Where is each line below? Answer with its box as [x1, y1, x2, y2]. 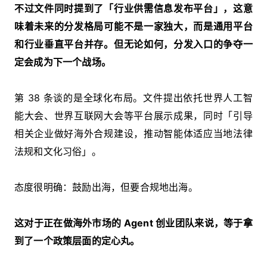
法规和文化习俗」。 [14, 145, 101, 157]
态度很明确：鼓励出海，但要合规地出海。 [14, 181, 198, 193]
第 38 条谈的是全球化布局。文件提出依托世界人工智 [14, 91, 253, 104]
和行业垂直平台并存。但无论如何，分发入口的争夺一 [14, 38, 253, 50]
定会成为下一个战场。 [14, 55, 111, 68]
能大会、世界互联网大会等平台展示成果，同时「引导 [14, 109, 253, 122]
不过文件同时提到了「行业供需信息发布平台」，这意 [14, 2, 253, 14]
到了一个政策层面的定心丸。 [14, 234, 140, 247]
